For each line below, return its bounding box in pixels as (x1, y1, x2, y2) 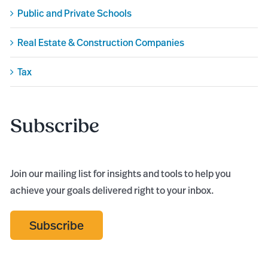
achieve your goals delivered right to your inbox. (10, 183, 215, 197)
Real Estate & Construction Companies (17, 36, 185, 50)
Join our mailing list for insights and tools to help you (10, 166, 232, 180)
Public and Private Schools (17, 7, 132, 20)
